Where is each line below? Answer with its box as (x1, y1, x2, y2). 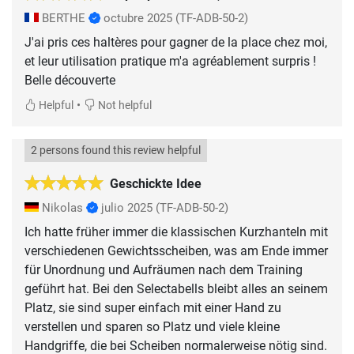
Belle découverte (24, 72, 115, 88)
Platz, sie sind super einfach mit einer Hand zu (24, 299, 281, 315)
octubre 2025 (104, 10, 172, 25)
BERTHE (39, 10, 88, 25)
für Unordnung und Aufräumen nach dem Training (24, 262, 303, 277)
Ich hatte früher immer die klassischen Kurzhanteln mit (24, 224, 328, 239)
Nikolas (39, 200, 86, 215)
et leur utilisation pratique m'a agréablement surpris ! (24, 53, 316, 69)
